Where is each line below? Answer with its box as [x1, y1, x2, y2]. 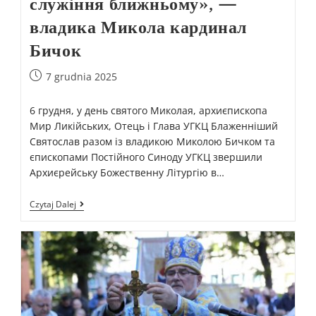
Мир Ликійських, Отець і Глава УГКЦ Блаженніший [30, 119, 279, 133]
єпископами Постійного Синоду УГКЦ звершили [30, 150, 263, 164]
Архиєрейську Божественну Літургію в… [30, 165, 225, 179]
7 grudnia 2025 [46, 69, 118, 83]
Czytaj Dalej [30, 197, 77, 210]
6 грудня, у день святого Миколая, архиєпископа [30, 103, 268, 117]
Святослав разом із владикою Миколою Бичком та [30, 134, 276, 148]
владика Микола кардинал [30, 16, 247, 37]
